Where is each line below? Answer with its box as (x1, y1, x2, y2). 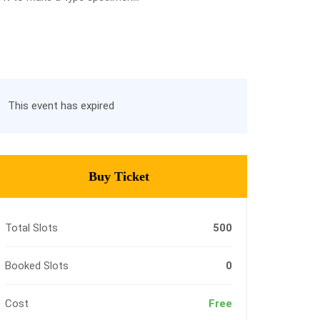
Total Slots (5, 221, 58, 234)
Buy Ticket (88, 169, 149, 184)
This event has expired (8, 99, 114, 112)
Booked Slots (5, 259, 69, 272)
